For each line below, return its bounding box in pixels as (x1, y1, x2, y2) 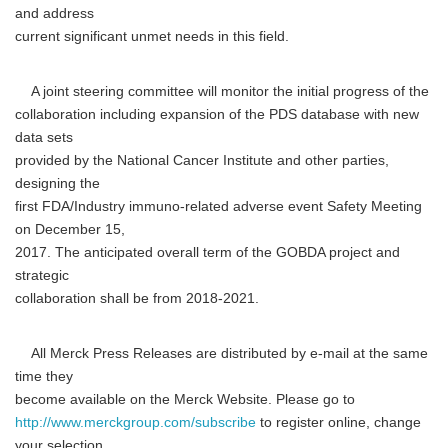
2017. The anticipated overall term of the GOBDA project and (15, 245, 400, 260)
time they (15, 369, 73, 384)
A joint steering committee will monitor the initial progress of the (15, 84, 429, 99)
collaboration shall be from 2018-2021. (15, 291, 259, 306)
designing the (15, 176, 100, 191)
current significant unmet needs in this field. (15, 29, 289, 44)
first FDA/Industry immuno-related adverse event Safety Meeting (15, 199, 422, 214)
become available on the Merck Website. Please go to (15, 392, 355, 407)
